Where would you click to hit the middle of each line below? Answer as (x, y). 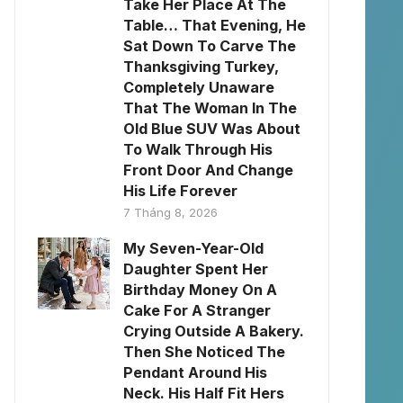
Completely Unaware (199, 87)
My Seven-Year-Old (193, 248)
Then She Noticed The (204, 352)
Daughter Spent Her (196, 269)
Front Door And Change (208, 170)
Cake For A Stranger (197, 310)
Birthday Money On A (200, 290)
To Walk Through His (198, 149)
